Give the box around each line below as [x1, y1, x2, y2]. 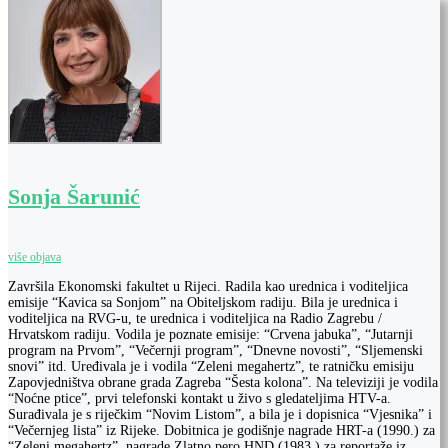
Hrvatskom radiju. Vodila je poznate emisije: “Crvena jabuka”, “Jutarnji [8, 327, 413, 343]
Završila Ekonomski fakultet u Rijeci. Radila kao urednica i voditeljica [8, 279, 408, 295]
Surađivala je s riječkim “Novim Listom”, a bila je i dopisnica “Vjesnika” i [8, 407, 432, 423]
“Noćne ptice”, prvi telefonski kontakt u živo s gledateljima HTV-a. [8, 391, 391, 407]
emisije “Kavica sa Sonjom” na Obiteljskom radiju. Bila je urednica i [8, 295, 398, 311]
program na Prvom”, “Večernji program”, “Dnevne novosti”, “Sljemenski [8, 343, 423, 359]
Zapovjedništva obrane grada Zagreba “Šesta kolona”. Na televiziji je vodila [8, 375, 438, 391]
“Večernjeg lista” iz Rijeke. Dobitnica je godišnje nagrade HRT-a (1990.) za [8, 423, 435, 439]
